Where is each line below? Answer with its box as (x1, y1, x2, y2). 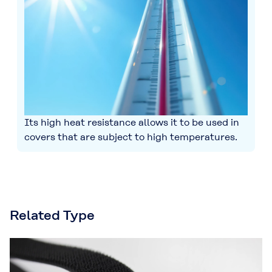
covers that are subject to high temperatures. (24, 131, 237, 143)
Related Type (10, 207, 95, 223)
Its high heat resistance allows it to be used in (24, 116, 239, 128)
